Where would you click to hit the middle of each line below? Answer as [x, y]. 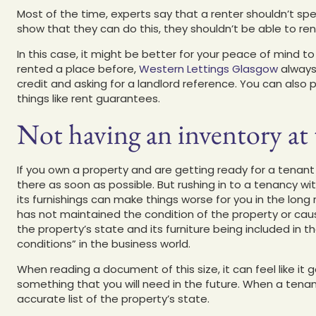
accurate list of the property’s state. [113, 298]
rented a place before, [78, 68]
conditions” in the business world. [104, 243]
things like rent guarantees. [89, 98]
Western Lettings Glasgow [208, 68]
